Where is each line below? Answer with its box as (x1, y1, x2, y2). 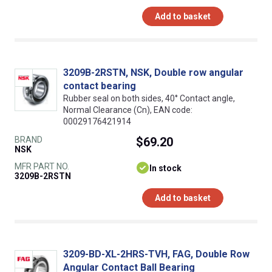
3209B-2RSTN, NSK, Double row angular (63, 66, 243, 78)
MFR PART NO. (15, 161, 69, 171)
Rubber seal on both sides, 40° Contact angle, (63, 93, 235, 103)
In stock (149, 163, 182, 173)
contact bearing (63, 80, 136, 92)
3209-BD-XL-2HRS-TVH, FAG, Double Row (63, 248, 250, 260)
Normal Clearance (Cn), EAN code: (63, 104, 192, 115)
